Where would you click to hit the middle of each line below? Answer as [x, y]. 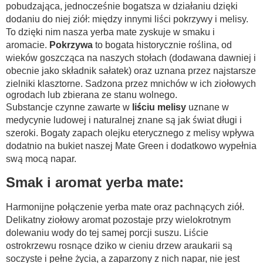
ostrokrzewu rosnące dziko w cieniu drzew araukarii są [119, 245]
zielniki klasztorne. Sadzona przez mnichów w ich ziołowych [131, 83]
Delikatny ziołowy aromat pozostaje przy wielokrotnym [118, 220]
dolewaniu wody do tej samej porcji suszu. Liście [107, 232]
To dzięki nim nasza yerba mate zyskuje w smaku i [110, 32]
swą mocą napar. [41, 159]
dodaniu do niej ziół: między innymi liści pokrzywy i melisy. [127, 19]
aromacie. [28, 45]
